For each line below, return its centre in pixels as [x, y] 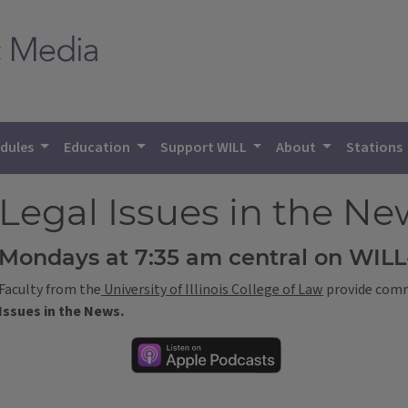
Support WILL [204, 148]
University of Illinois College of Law [212, 290]
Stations [376, 148]
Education [99, 148]
